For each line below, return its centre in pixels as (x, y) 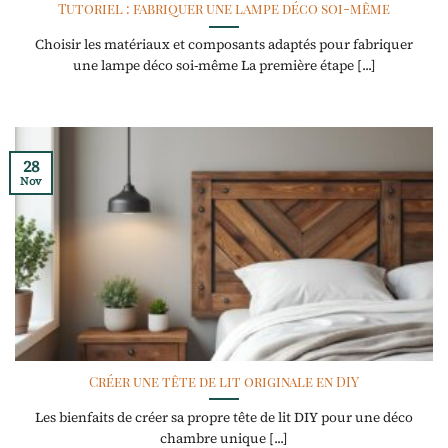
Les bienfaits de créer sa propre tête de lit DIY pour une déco (224, 417)
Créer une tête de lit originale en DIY (224, 381)
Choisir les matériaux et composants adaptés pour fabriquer (224, 45)
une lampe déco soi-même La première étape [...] (224, 66)
